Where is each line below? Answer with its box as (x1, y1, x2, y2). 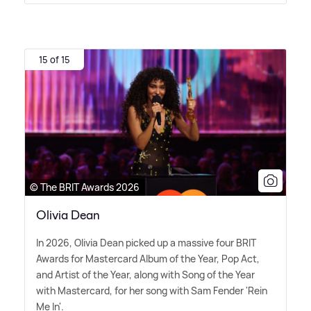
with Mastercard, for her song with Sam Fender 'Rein (36, 284, 267, 298)
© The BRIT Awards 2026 (30, 180, 140, 194)
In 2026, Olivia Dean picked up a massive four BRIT (36, 236, 256, 250)
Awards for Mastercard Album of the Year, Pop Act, (36, 252, 260, 266)
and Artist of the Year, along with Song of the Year (36, 268, 255, 282)
